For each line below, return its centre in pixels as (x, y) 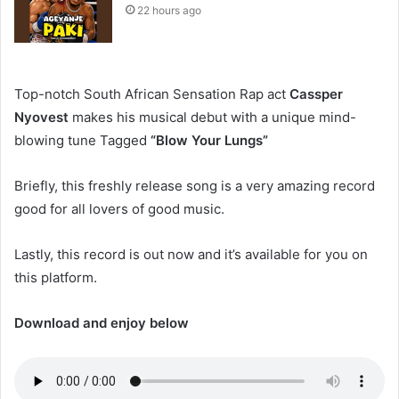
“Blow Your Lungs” (209, 140)
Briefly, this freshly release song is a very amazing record (195, 186)
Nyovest (41, 117)
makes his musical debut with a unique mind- (212, 117)
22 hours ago (170, 10)
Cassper (316, 94)
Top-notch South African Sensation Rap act (152, 94)
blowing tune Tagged (82, 140)
